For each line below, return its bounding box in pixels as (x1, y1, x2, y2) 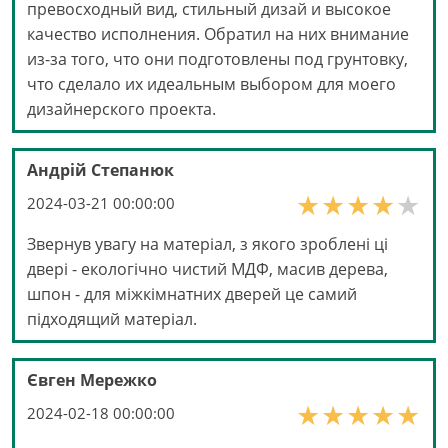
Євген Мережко (27, 368, 157, 391)
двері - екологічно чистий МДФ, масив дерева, (27, 257, 388, 280)
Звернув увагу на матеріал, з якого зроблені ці (27, 232, 388, 255)
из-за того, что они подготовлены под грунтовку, (27, 47, 408, 70)
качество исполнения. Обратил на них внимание (27, 22, 409, 45)
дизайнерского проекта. (27, 97, 216, 120)
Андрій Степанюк (27, 158, 174, 181)
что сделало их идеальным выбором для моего (27, 72, 396, 95)
